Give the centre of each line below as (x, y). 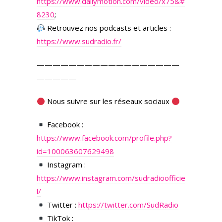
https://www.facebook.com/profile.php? (104, 138)
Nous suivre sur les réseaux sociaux (109, 101)
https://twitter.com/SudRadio (129, 205)
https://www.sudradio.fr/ (79, 41)
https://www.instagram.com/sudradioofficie (111, 178)
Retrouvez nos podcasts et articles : (108, 28)
